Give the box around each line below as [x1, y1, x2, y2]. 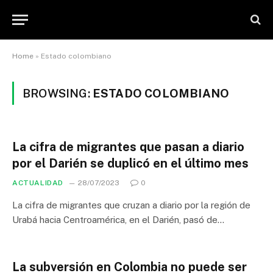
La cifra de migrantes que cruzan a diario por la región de [12, 200, 250, 210]
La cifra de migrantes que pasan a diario [12, 140, 244, 154]
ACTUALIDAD [12, 179, 63, 187]
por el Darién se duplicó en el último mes [12, 156, 249, 171]
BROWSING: [23, 87, 93, 100]
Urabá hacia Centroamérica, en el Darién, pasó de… [12, 214, 224, 225]
